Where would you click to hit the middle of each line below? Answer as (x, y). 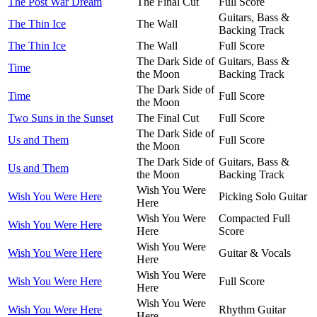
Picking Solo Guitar (263, 196)
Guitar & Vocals (255, 253)
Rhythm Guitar (252, 309)
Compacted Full (254, 218)
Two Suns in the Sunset (60, 117)
